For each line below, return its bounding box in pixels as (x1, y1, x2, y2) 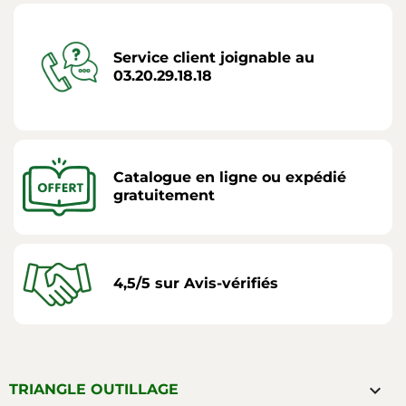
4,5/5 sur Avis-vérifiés (113, 275, 278, 293)
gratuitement (113, 187, 215, 205)
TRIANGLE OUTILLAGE (9, 380, 179, 398)
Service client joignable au (113, 48, 314, 66)
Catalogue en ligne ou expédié (113, 169, 346, 187)
